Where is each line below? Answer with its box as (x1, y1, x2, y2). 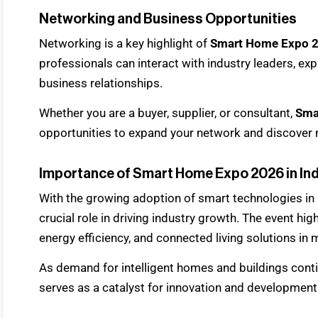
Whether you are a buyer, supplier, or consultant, (39, 106, 295, 121)
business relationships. (39, 75, 163, 90)
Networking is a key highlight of (39, 35, 210, 50)
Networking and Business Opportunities (39, 11, 297, 26)
